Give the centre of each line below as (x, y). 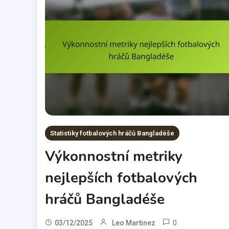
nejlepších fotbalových (121, 178)
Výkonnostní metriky (113, 156)
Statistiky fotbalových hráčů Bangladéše (112, 133)
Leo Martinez (133, 223)
